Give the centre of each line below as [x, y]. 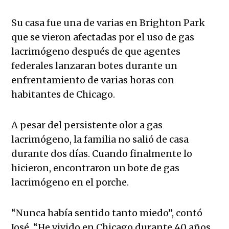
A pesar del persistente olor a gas [87, 125]
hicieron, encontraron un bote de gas [96, 168]
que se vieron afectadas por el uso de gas [103, 37]
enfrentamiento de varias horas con [93, 80]
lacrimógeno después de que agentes [96, 51]
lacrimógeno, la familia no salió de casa [100, 139]
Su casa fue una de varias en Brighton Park [108, 22]
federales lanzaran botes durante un [95, 65]
